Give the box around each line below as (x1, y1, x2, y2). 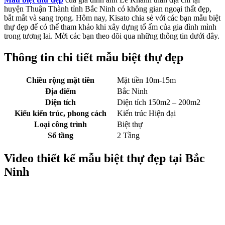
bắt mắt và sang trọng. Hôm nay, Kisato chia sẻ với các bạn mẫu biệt (4, 14, 220, 23)
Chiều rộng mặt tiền (26, 76, 94, 85)
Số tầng (47, 131, 73, 140)
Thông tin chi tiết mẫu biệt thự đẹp (4, 51, 183, 64)
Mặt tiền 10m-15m (117, 76, 176, 85)
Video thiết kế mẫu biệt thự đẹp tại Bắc (4, 152, 205, 165)
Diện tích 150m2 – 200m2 (117, 98, 200, 107)
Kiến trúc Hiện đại (117, 109, 176, 118)
